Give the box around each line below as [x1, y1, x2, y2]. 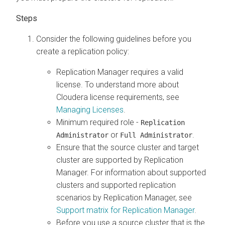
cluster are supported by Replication [56, 155, 183, 165]
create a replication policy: [36, 46, 129, 56]
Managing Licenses [56, 104, 124, 115]
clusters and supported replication [56, 180, 176, 190]
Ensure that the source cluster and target [56, 142, 199, 152]
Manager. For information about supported [56, 167, 206, 177]
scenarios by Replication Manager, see [56, 192, 192, 202]
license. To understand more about [56, 79, 179, 89]
